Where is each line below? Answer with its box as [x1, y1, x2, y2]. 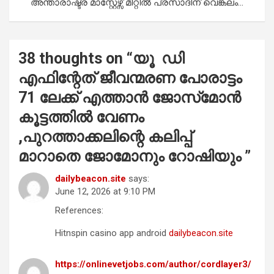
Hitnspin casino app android [55, 228, 169, 239]
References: [55, 205, 103, 217]
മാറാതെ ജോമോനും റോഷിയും [18, 147, 245, 166]
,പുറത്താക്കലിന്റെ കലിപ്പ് [18, 128, 191, 146]
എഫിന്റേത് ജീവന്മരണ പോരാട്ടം [18, 69, 242, 87]
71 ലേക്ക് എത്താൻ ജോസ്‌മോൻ [18, 89, 241, 107]
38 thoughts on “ [18, 50, 133, 68]
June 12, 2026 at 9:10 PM [55, 186, 155, 198]
